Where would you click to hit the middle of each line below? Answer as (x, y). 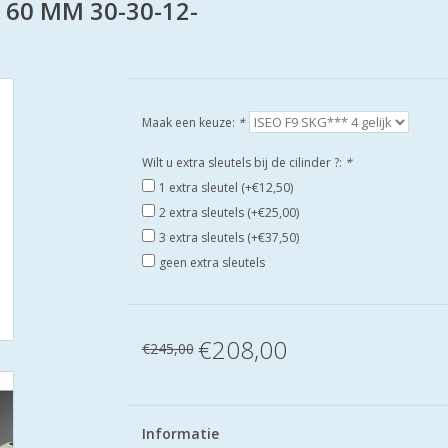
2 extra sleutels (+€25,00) (228, 212)
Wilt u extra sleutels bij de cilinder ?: (243, 162)
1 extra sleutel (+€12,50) (225, 187)
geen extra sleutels (211, 262)
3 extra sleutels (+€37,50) (228, 237)
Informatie (180, 433)
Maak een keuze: (189, 122)
